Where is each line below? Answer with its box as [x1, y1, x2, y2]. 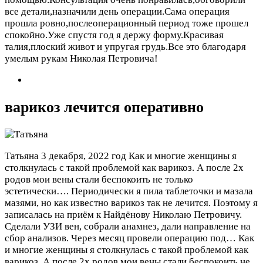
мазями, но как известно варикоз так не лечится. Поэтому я [5, 197, 258, 208]
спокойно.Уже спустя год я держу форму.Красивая [5, 29, 224, 41]
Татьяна [5, 150, 39, 161]
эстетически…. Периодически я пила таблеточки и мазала [5, 185, 253, 197]
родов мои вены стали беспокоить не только [5, 173, 193, 185]
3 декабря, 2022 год [41, 150, 126, 161]
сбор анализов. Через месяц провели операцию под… [5, 232, 238, 244]
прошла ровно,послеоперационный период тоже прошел [5, 17, 248, 29]
